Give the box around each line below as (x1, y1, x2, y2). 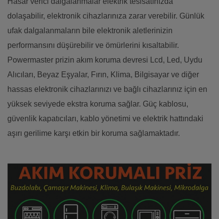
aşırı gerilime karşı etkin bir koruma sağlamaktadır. (7, 129, 180, 138)
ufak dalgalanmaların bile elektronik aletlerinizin (7, 26, 173, 35)
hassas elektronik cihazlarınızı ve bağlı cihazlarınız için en (7, 85, 207, 94)
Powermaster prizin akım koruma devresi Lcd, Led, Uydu (7, 56, 202, 65)
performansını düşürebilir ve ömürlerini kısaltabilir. (7, 41, 179, 50)
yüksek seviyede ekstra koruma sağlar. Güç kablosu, (7, 100, 188, 109)
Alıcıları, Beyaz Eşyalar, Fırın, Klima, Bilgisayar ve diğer (7, 70, 199, 79)
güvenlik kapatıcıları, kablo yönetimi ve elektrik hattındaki (7, 114, 203, 123)
